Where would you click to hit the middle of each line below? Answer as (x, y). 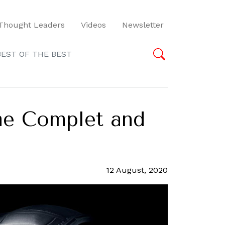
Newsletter (143, 25)
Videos (93, 25)
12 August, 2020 (137, 170)
